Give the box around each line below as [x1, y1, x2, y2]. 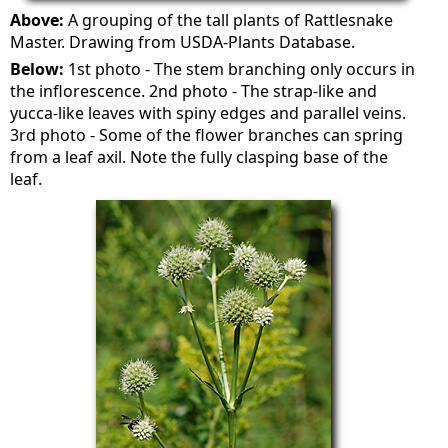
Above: [10, 9, 65, 31]
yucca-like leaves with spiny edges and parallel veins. [10, 102, 407, 124]
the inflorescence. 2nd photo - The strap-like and [10, 80, 378, 102]
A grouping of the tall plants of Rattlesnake [64, 9, 394, 31]
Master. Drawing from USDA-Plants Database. [10, 31, 356, 53]
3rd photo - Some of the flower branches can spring [10, 124, 404, 146]
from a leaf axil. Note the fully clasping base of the [10, 146, 389, 168]
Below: [10, 58, 65, 80]
